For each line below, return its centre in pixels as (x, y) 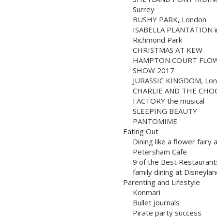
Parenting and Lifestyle (162, 182)
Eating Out (141, 131)
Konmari (147, 192)
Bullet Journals (156, 202)
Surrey (144, 9)
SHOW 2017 (154, 70)
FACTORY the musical (169, 101)
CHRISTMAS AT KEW (168, 50)
